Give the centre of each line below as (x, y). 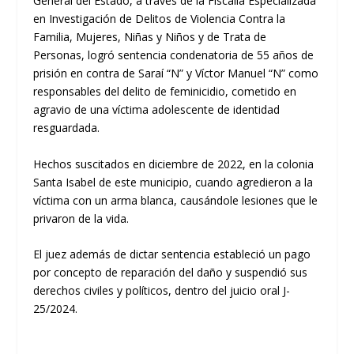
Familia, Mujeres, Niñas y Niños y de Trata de (150, 37)
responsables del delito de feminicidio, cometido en (165, 92)
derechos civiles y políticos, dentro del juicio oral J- (162, 291)
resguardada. (67, 128)
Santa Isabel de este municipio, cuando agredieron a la (173, 182)
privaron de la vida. (81, 218)
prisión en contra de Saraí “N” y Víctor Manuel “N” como (176, 73)
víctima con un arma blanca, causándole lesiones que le (176, 200)
